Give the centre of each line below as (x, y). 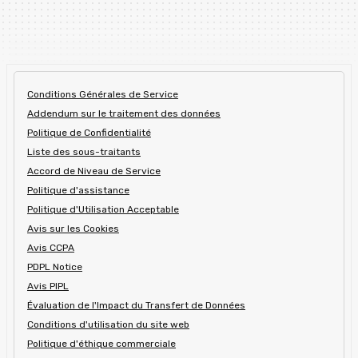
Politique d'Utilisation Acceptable (103, 209)
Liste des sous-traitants (84, 152)
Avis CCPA (51, 248)
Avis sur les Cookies (73, 229)
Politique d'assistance (78, 190)
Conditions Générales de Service (103, 94)
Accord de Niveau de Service (94, 171)
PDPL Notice (55, 267)
